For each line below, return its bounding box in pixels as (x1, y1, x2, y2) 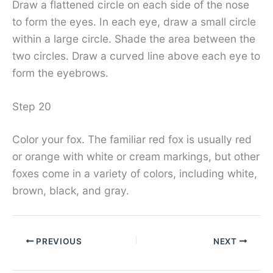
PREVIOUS (34, 236, 82, 246)
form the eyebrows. (12, 66, 108, 79)
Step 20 (12, 100, 51, 113)
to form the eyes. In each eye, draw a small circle (12, 15, 256, 28)
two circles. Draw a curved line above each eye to (12, 49, 260, 62)
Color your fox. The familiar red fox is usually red (12, 133, 252, 146)
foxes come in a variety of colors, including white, (12, 167, 257, 180)
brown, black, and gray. (12, 184, 129, 197)
